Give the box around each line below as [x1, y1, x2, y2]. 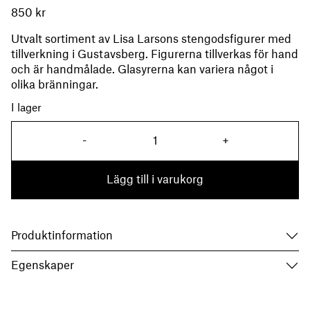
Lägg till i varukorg [107, 174, 203, 186]
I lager [11, 102, 42, 113]
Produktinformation [11, 230, 113, 241]
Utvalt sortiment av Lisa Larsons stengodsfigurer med [11, 33, 291, 45]
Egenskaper [11, 259, 74, 271]
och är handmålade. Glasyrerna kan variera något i [11, 64, 273, 75]
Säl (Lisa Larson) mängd [150, 134, 277, 145]
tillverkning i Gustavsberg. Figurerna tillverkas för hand [11, 48, 298, 60]
